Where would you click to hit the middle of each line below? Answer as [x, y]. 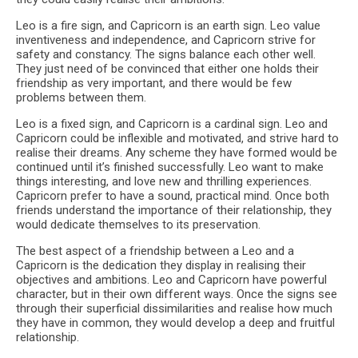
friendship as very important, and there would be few [154, 83]
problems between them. [81, 97]
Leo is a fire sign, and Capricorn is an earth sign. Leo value [168, 26]
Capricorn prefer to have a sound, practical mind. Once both [173, 196]
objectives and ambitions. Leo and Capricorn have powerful [171, 280]
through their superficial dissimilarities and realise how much [174, 308]
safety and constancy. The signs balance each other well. [166, 54]
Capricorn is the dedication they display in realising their [161, 265]
